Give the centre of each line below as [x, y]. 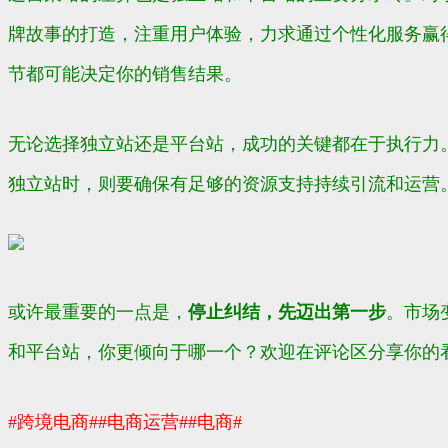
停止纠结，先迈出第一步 [287, 312]
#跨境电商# [53, 422]
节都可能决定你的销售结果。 [125, 74]
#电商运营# [143, 422]
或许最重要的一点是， [98, 312]
